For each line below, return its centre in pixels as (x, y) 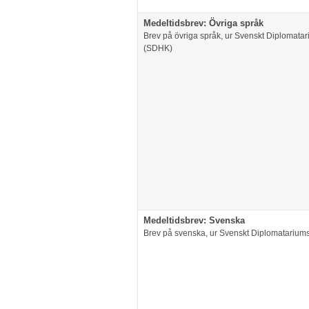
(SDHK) (158, 49)
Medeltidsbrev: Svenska (194, 221)
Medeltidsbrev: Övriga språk (203, 23)
